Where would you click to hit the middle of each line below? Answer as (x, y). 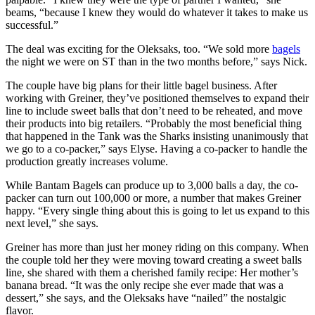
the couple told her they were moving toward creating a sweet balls (154, 260)
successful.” (32, 25)
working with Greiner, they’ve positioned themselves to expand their (157, 98)
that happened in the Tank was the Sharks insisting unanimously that (157, 136)
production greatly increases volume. (87, 162)
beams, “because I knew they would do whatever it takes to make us (157, 13)
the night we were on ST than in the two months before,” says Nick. (156, 62)
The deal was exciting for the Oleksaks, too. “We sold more (139, 49)
